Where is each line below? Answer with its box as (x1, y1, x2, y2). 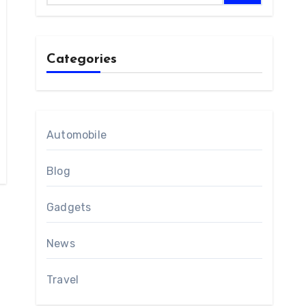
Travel (46, 273, 79, 286)
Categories (46, 53, 117, 66)
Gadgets (46, 201, 92, 214)
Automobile (46, 128, 107, 141)
